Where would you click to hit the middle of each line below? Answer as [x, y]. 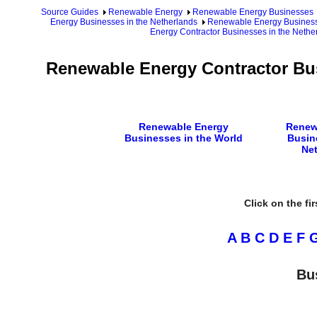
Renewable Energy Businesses [253, 12]
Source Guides [70, 12]
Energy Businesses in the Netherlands [123, 22]
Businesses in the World [183, 138]
